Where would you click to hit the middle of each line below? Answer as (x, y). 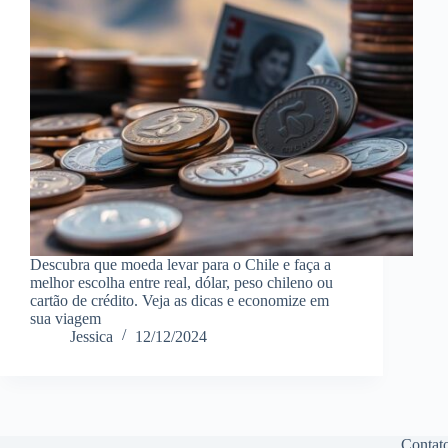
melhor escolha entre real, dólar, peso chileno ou (181, 282)
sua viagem (65, 318)
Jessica (91, 336)
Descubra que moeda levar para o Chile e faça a (180, 264)
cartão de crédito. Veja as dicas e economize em (179, 300)
